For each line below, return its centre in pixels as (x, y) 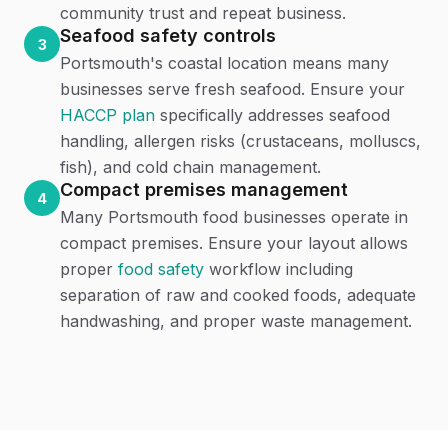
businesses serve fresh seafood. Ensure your (232, 89)
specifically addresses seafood (272, 115)
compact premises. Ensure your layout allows (234, 243)
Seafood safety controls (168, 35)
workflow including (278, 269)
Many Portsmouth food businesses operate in (234, 217)
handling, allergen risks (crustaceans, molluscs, (240, 141)
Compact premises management (204, 189)
